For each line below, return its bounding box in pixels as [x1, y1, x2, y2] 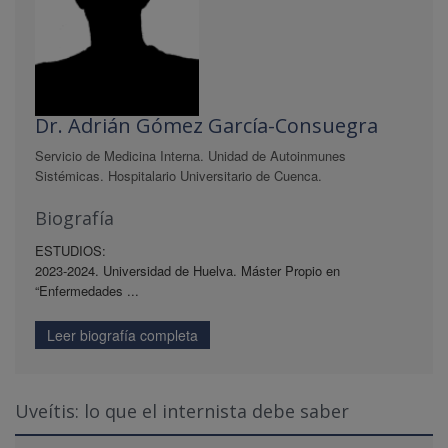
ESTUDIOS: [35, 240, 106, 260]
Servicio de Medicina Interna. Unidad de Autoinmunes [35, 145, 346, 165]
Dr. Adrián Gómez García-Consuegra [35, 111, 378, 139]
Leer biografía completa [47, 324, 198, 345]
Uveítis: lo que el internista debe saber [15, 398, 349, 423]
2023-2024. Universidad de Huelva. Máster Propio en [35, 260, 340, 280]
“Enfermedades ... [35, 280, 139, 300]
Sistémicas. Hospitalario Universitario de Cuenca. [35, 165, 322, 185]
